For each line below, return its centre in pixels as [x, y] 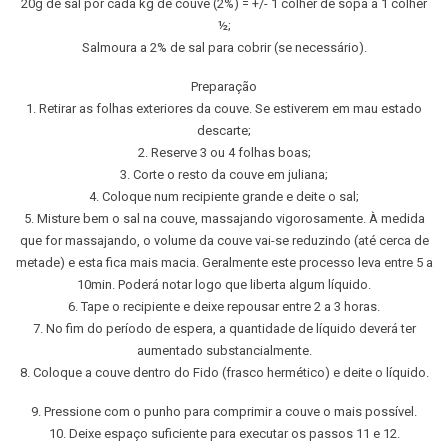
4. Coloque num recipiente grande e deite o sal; [224, 197]
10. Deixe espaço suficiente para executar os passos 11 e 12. [224, 434]
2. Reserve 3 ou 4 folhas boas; [224, 153]
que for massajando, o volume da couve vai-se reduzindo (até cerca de [224, 241]
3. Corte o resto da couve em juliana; [224, 175]
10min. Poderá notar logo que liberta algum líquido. [224, 285]
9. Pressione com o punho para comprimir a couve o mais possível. [224, 412]
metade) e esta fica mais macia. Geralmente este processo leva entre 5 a [224, 263]
